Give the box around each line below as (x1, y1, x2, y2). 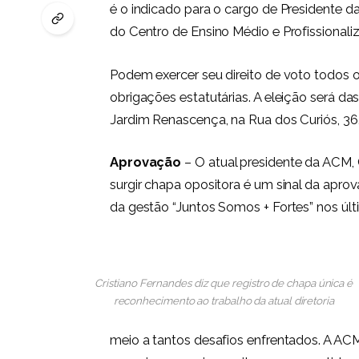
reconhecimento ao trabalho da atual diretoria (113, 293, 334, 307)
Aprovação (109, 154, 182, 171)
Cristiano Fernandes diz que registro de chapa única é (95, 276, 353, 289)
